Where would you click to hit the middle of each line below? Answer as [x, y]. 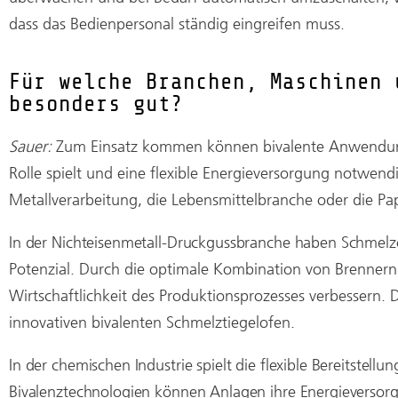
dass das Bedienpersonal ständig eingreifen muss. [177, 24]
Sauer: [32, 146]
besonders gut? [96, 103]
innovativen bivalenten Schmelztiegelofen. [152, 322]
